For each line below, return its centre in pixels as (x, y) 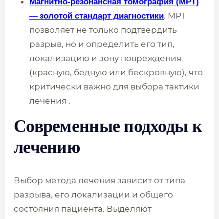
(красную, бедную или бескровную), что (116, 72)
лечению (47, 147)
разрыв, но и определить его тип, (102, 44)
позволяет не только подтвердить (103, 30)
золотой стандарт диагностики (102, 16)
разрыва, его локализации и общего (93, 195)
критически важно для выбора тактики (114, 87)
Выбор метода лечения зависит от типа (99, 180)
